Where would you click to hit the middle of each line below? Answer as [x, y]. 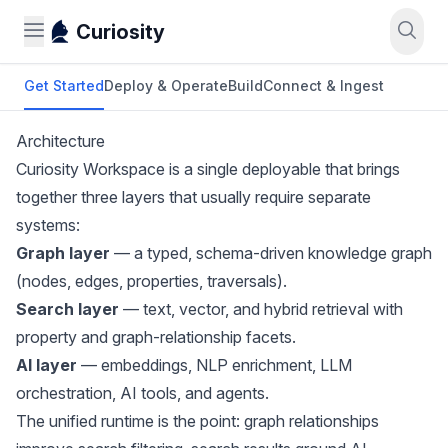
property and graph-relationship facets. [156, 337]
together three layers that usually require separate [193, 197]
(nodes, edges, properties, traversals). [151, 281]
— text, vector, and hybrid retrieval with [261, 309]
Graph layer [63, 253]
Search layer [67, 309]
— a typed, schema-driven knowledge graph [271, 253]
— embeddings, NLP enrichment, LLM [214, 365]
